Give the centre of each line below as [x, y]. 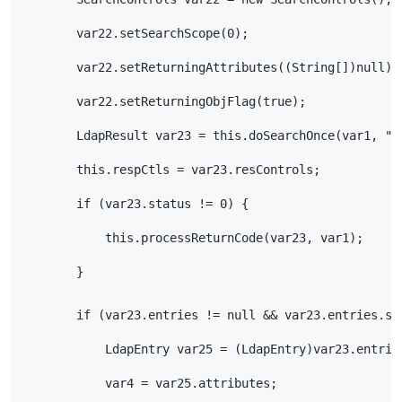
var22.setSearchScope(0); [134, 34]
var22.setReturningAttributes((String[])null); [210, 68]
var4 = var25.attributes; [149, 383]
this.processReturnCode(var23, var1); [192, 238]
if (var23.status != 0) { [134, 204]
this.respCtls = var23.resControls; [170, 170]
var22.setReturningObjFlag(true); [163, 102]
